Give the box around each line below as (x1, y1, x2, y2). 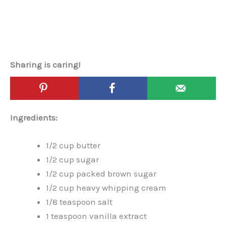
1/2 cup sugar (46, 154, 99, 164)
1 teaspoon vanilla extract (46, 210, 147, 221)
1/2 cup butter (46, 140, 100, 150)
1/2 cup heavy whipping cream (46, 182, 166, 193)
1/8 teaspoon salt (46, 196, 112, 207)
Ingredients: (10, 112, 58, 123)
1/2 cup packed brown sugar (46, 168, 156, 179)
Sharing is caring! (10, 60, 80, 70)
